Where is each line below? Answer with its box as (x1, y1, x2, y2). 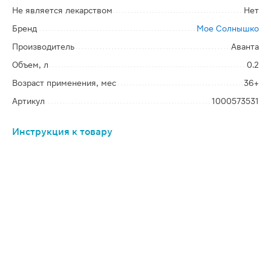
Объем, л (12, 60, 48, 70)
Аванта (231, 42, 259, 51)
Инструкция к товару (12, 126, 113, 137)
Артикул (12, 96, 45, 106)
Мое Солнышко (197, 24, 259, 33)
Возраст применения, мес (12, 78, 116, 88)
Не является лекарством (12, 5, 113, 15)
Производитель (12, 42, 74, 51)
